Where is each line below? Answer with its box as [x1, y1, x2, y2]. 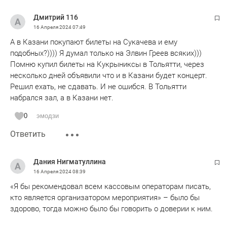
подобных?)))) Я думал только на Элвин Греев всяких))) [10, 48, 202, 58]
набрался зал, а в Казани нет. [10, 93, 113, 102]
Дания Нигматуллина [33, 157, 106, 166]
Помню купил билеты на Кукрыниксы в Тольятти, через [10, 59, 204, 69]
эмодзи [36, 111, 59, 120]
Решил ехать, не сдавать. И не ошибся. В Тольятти [10, 82, 186, 91]
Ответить [10, 129, 46, 139]
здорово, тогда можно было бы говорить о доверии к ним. [10, 204, 213, 213]
